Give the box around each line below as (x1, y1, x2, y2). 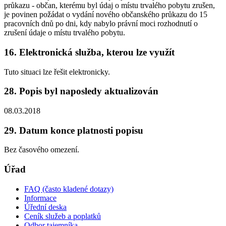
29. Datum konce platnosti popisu (4, 125, 143, 136)
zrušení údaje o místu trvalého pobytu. (4, 28, 125, 37)
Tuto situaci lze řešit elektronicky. (4, 67, 110, 76)
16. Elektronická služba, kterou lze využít (4, 46, 175, 58)
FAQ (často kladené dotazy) (24, 184, 114, 193)
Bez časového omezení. (4, 145, 79, 154)
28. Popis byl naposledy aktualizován (4, 86, 158, 97)
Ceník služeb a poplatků (24, 211, 101, 220)
